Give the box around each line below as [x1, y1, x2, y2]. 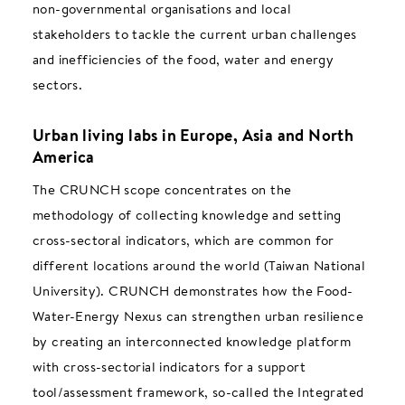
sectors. [32, 74, 83, 94]
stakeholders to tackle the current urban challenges [32, 24, 357, 43]
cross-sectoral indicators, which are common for [32, 230, 334, 250]
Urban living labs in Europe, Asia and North [32, 123, 354, 146]
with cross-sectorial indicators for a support [32, 356, 306, 376]
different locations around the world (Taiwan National [32, 255, 366, 275]
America [32, 145, 95, 168]
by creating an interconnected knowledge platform [32, 331, 352, 351]
